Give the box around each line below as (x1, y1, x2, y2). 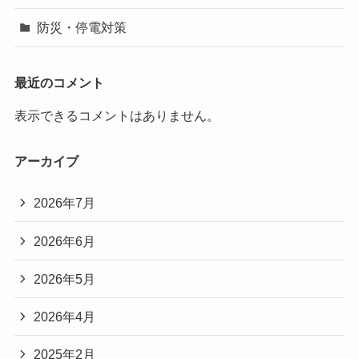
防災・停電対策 (37, 20, 127, 35)
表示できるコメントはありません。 (14, 107, 220, 123)
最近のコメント (14, 75, 104, 90)
